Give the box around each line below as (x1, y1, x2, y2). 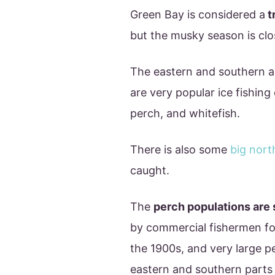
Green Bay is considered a (130, 7, 265, 21)
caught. (130, 163, 169, 177)
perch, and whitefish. (130, 106, 240, 120)
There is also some (130, 142, 230, 156)
